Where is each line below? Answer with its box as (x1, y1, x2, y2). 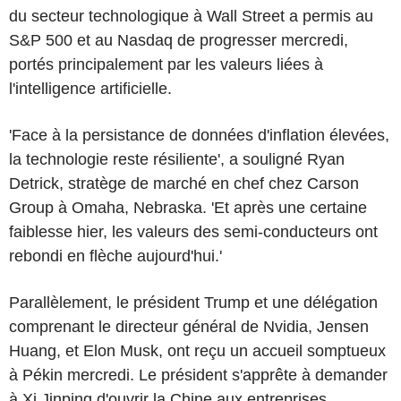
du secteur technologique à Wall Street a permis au (9, 6, 373, 25)
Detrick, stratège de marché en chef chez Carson (9, 174, 359, 192)
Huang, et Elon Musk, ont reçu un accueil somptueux (9, 341, 386, 360)
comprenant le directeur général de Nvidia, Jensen (9, 317, 369, 336)
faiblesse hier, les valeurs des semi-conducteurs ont (9, 222, 378, 241)
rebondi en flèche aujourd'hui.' (9, 246, 222, 265)
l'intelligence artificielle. (9, 79, 172, 98)
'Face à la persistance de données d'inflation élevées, (9, 125, 389, 144)
